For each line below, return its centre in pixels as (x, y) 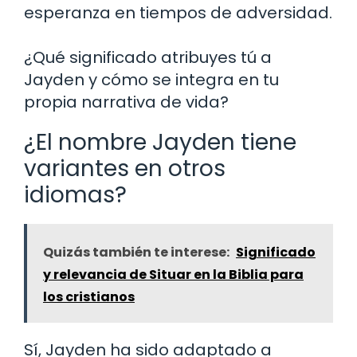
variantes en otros (125, 169)
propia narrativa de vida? (126, 102)
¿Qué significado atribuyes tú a (148, 58)
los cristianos (89, 297)
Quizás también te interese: (136, 253)
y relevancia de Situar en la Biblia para (173, 275)
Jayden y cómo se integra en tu (151, 80)
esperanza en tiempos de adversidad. (178, 13)
